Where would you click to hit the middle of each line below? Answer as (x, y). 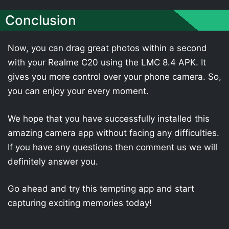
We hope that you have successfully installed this (109, 118)
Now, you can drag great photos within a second (107, 48)
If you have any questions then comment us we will (112, 147)
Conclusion (41, 20)
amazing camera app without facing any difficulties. (113, 133)
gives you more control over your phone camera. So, (114, 77)
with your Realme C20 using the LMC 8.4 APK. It (107, 62)
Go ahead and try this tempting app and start (101, 189)
